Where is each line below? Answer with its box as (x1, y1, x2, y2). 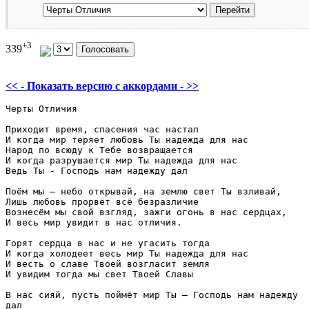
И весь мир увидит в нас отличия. (6, 217, 182, 228)
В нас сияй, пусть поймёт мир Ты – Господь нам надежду (6, 289, 303, 300)
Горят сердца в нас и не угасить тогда (6, 237, 215, 248)
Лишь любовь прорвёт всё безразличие (6, 196, 215, 207)
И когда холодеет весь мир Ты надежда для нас (6, 248, 248, 259)
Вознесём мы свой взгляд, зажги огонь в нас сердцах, (6, 206, 287, 217)
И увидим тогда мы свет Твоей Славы (6, 268, 193, 279)
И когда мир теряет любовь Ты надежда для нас (6, 134, 254, 145)
